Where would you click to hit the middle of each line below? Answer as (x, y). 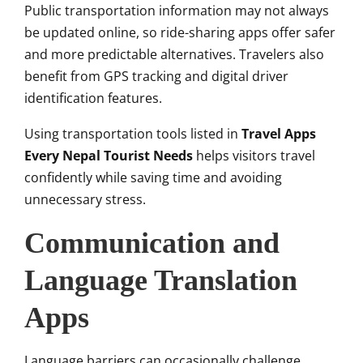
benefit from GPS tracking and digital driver (156, 77)
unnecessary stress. (85, 200)
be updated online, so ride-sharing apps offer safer (180, 33)
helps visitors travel (254, 156)
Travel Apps (279, 134)
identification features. (93, 98)
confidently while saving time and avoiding (153, 178)
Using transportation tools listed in (133, 134)
